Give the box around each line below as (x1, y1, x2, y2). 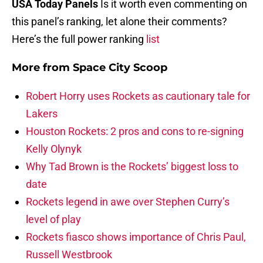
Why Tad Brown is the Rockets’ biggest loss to (26, 160, 238, 173)
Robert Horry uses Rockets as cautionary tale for (26, 90, 250, 103)
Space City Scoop (73, 61, 167, 75)
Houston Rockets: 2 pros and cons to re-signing (26, 125, 244, 138)
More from (12, 61, 73, 75)
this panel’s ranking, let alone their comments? (12, 15, 227, 28)
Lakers (26, 107, 58, 120)
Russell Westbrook (26, 248, 112, 261)
